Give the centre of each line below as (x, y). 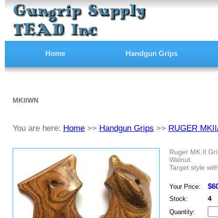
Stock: (179, 199)
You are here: (38, 128)
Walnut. (181, 160)
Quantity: (182, 212)
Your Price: (185, 187)
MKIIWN (26, 100)
